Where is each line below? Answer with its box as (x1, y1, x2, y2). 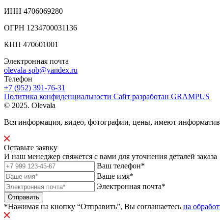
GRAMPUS (171, 92, 210, 101)
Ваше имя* (97, 172, 134, 181)
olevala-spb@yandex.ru (4, 66, 78, 75)
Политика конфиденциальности (4, 92, 113, 101)
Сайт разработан (113, 92, 171, 101)
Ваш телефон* (97, 162, 145, 170)
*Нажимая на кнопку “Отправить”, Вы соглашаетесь (4, 202, 183, 211)
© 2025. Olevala (4, 101, 55, 110)
